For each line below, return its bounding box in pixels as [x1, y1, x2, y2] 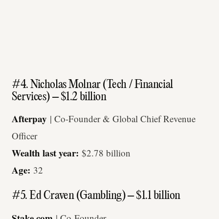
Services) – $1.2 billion [12, 91, 107, 104]
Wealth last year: [12, 146, 82, 160]
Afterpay [12, 112, 47, 126]
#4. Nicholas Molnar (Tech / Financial [12, 79, 173, 92]
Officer [12, 130, 37, 142]
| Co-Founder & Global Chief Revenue [47, 112, 196, 125]
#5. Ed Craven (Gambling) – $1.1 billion [12, 190, 180, 203]
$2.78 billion [82, 147, 131, 159]
